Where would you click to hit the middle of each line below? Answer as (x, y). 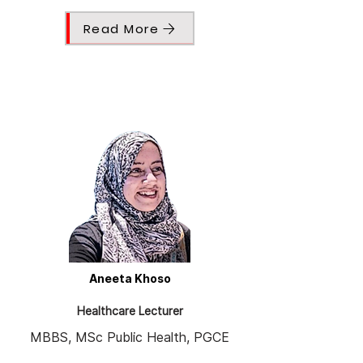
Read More (121, 28)
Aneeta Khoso (130, 279)
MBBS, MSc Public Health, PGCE (130, 337)
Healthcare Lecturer (130, 311)
